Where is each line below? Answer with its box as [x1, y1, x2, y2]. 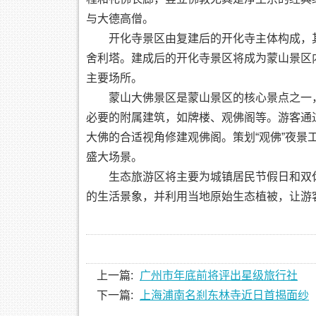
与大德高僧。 [86, 13, 154, 25]
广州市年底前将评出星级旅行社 [140, 269, 298, 281]
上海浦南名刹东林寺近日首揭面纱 [140, 289, 309, 301]
